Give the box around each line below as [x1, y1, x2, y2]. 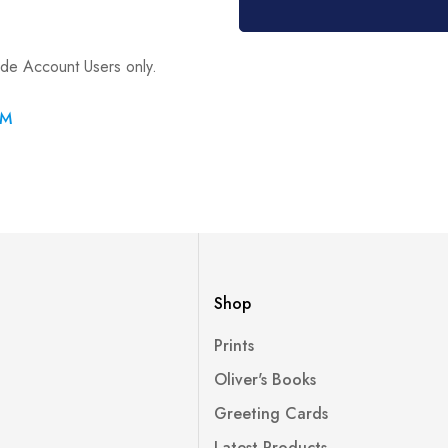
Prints [213, 334, 254, 357]
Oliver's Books [213, 368, 316, 391]
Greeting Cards [213, 402, 328, 425]
